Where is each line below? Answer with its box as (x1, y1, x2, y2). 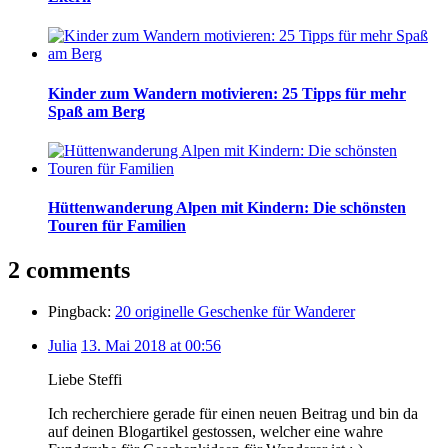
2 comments (8, 256, 130, 283)
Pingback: (48, 303, 115, 321)
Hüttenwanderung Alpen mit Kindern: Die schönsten (48, 199, 406, 217)
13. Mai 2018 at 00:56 (81, 337, 221, 355)
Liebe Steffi (48, 371, 122, 389)
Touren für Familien (48, 217, 186, 235)
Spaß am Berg (48, 102, 145, 120)
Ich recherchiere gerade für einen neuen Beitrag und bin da (48, 405, 418, 423)
